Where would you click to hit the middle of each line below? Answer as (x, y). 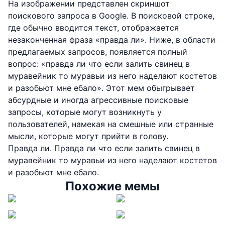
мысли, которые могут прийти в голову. (88, 136)
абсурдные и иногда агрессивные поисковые (98, 100)
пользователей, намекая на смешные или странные (111, 124)
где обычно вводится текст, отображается (93, 27)
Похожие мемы (113, 186)
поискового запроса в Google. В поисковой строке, (111, 15)
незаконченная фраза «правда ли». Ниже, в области (112, 39)
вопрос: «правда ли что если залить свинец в (99, 64)
